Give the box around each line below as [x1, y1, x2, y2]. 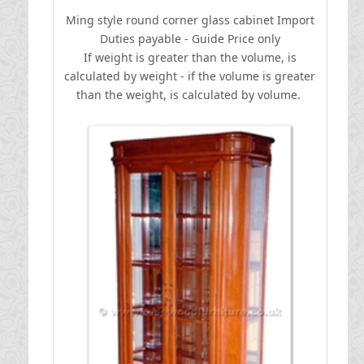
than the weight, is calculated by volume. [76, 87, 304, 102]
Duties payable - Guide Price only [99, 31, 280, 46]
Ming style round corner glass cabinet [65, 12, 274, 28]
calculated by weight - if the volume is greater [64, 68, 316, 84]
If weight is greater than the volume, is [83, 50, 297, 65]
